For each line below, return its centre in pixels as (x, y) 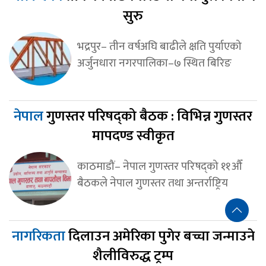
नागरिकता (40, 236)
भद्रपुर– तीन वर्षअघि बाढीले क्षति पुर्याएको (159, 46)
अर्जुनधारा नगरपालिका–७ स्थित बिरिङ (154, 63)
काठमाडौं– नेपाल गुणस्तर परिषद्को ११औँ (159, 166)
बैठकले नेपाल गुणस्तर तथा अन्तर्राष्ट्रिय (152, 183)
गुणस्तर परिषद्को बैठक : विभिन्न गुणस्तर (149, 116)
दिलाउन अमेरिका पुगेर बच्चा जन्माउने (161, 236)
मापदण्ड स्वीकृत (133, 136)
